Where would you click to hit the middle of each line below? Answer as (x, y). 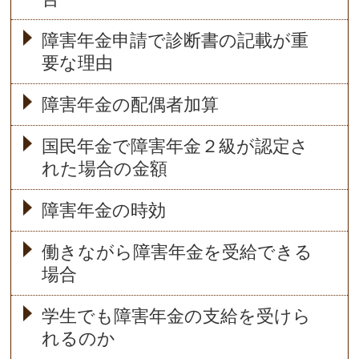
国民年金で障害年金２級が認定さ (175, 147)
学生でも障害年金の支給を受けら (176, 317)
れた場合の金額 (104, 169)
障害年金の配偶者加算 (130, 105)
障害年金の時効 (103, 211)
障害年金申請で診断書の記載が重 (175, 41)
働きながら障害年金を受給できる (177, 252)
